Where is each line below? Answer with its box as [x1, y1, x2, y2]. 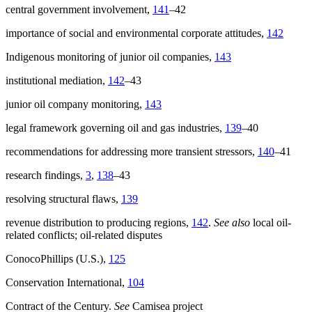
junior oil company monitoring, [6, 98, 145, 111]
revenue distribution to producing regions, [6, 217, 192, 229]
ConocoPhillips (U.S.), [6, 253, 109, 265]
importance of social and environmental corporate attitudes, [6, 27, 267, 40]
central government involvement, [6, 3, 153, 16]
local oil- [250, 217, 291, 229]
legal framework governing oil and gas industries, [6, 122, 225, 134]
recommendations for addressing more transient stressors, [6, 146, 258, 158]
